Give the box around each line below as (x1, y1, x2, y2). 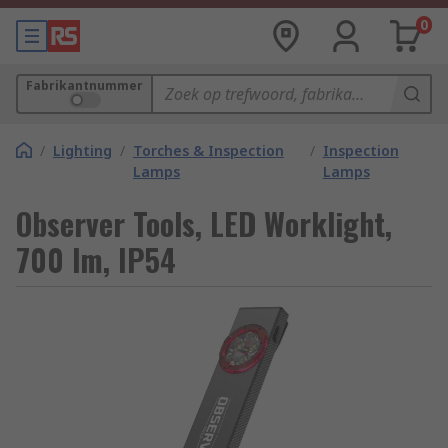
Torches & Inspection (133, 141, 284, 160)
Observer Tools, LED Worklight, (16, 201, 392, 246)
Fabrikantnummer (26, 77, 143, 94)
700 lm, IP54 (16, 237, 176, 282)
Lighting (53, 141, 112, 160)
